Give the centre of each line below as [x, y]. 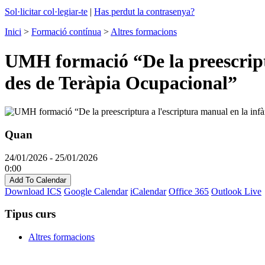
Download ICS [33, 191]
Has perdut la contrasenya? [144, 12]
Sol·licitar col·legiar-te [46, 12]
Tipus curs [30, 214]
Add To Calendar [38, 180]
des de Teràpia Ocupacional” [121, 83]
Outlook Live [236, 191]
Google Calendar [96, 191]
